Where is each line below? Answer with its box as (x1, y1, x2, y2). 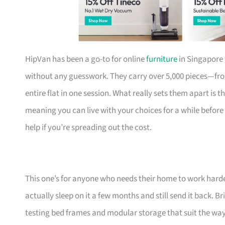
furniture (146, 53, 177, 66)
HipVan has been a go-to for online (25, 53, 146, 66)
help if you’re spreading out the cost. (25, 122, 152, 134)
